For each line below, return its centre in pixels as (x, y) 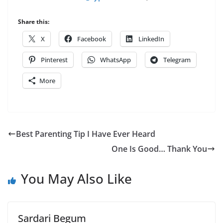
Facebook (92, 39)
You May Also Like (76, 178)
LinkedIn (151, 39)
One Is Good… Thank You (159, 149)
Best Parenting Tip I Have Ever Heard (86, 134)
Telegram (177, 59)
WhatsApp (115, 59)
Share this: (34, 21)
